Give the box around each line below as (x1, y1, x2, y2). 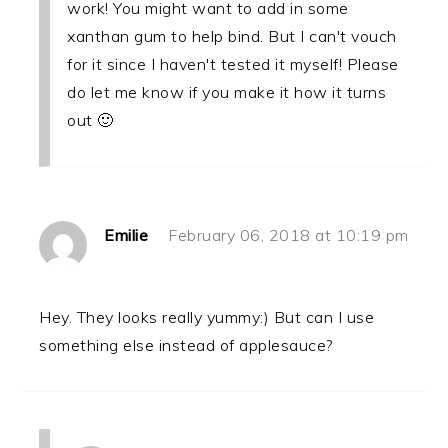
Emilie (104, 225, 149, 246)
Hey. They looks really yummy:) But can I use (39, 307, 375, 328)
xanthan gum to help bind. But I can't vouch (67, 26, 397, 47)
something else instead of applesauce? (39, 335, 333, 356)
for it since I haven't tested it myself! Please (67, 54, 399, 75)
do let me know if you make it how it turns (67, 82, 387, 103)
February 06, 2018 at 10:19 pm (168, 225, 409, 246)
